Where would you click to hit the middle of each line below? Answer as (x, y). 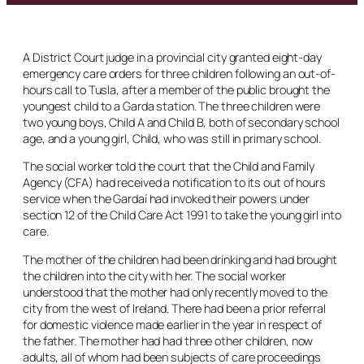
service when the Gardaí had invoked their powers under (166, 199)
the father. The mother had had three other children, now (168, 340)
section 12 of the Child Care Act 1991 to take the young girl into (182, 215)
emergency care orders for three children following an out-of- (179, 73)
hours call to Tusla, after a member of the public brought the (176, 89)
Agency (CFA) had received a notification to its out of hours (174, 182)
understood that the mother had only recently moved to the (175, 292)
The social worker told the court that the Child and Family (169, 166)
